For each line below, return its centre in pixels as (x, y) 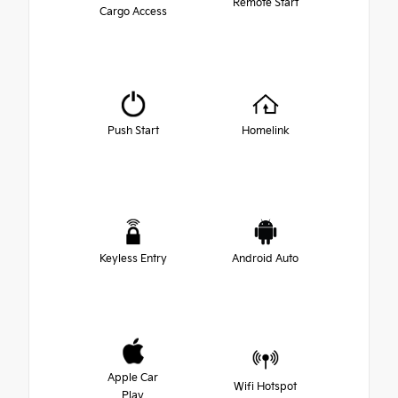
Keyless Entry (133, 259)
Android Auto (265, 259)
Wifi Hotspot (265, 387)
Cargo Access (133, 12)
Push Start (133, 131)
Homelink (265, 131)
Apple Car (133, 378)
